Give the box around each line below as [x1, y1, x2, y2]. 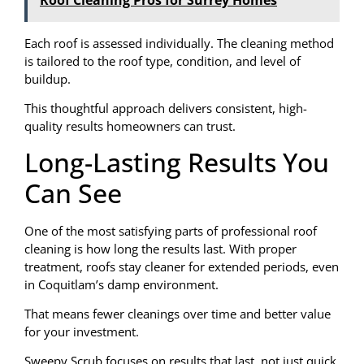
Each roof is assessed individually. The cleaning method [24, 34, 334, 51]
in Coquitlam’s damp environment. [24, 275, 219, 292]
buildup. [24, 70, 71, 87]
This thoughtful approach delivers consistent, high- [24, 100, 307, 117]
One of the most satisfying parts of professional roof [24, 222, 317, 239]
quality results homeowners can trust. [24, 118, 236, 135]
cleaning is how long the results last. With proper [24, 240, 297, 257]
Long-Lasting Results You [24, 144, 329, 180]
